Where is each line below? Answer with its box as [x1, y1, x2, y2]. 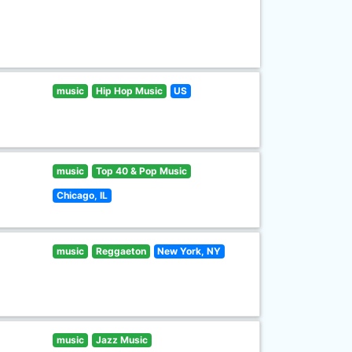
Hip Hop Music [95, 85, 163, 97]
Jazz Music [95, 334, 148, 346]
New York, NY [157, 245, 222, 257]
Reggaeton [95, 245, 146, 257]
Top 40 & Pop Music [95, 165, 187, 177]
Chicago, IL [57, 189, 108, 201]
